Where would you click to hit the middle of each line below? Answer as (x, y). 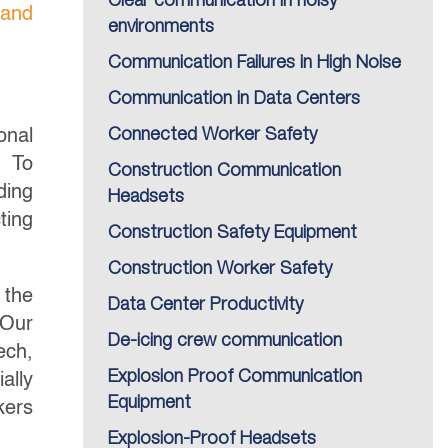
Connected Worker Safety (212, 135)
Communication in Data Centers (234, 99)
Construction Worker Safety (220, 269)
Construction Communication (224, 171)
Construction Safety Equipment (232, 233)
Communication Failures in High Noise (254, 63)
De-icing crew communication (225, 341)
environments (161, 27)
